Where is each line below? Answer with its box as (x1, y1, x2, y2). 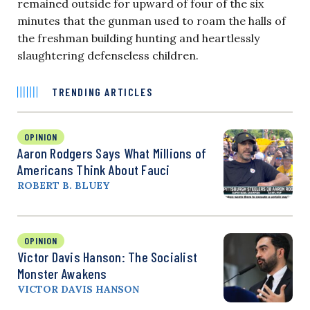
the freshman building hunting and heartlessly (17, 30, 259, 45)
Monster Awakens (17, 264, 107, 282)
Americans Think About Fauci (17, 161, 170, 178)
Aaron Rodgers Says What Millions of (17, 144, 207, 161)
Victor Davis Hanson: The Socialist (17, 248, 198, 265)
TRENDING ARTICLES (52, 84, 153, 98)
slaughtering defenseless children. (17, 48, 199, 62)
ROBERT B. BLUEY (17, 179, 109, 192)
